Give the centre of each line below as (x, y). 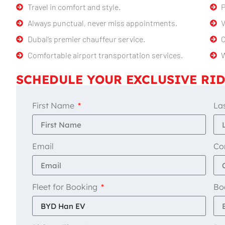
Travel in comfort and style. (74, 7)
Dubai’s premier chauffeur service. (86, 39)
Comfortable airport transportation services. (105, 55)
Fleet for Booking (66, 187)
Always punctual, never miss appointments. (102, 23)
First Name (54, 106)
